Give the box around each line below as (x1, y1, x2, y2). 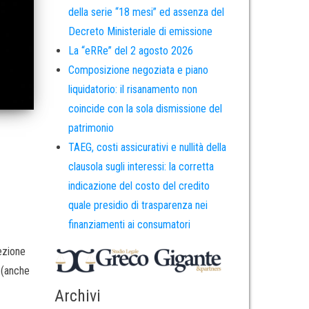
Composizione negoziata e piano (68, 63, 208, 77)
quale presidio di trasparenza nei (68, 199, 208, 212)
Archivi (54, 286, 101, 306)
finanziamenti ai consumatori (68, 218, 190, 232)
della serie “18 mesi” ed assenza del (68, 6, 224, 19)
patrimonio (68, 121, 114, 135)
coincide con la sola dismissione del (68, 102, 222, 116)
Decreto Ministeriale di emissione (68, 25, 212, 39)
